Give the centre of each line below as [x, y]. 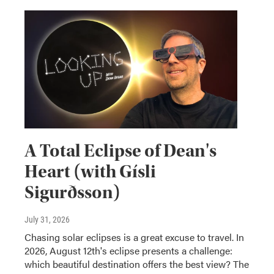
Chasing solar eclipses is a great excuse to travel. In [134, 237]
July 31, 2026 [47, 220]
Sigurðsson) [72, 193]
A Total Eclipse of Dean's [120, 151]
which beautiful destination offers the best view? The [137, 264]
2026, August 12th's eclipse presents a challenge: [128, 251]
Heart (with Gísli [90, 172]
